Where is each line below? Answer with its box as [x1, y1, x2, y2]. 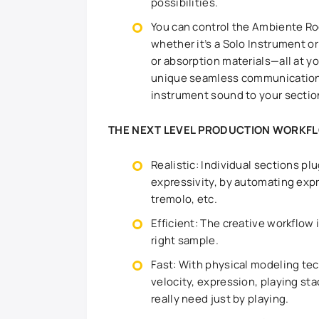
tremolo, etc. [151, 191, 217, 206]
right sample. [151, 232, 219, 248]
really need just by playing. [151, 291, 289, 306]
